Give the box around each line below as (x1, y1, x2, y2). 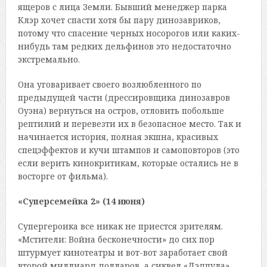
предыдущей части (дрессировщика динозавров (17, 92, 230, 104)
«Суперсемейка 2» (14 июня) (17, 195, 145, 207)
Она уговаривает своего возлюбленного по (17, 79, 201, 91)
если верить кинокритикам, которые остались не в (17, 157, 238, 169)
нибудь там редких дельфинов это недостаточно (17, 41, 231, 52)
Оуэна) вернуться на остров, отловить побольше (17, 105, 224, 117)
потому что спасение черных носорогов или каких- (17, 27, 240, 39)
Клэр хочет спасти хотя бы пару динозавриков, (17, 14, 221, 26)
